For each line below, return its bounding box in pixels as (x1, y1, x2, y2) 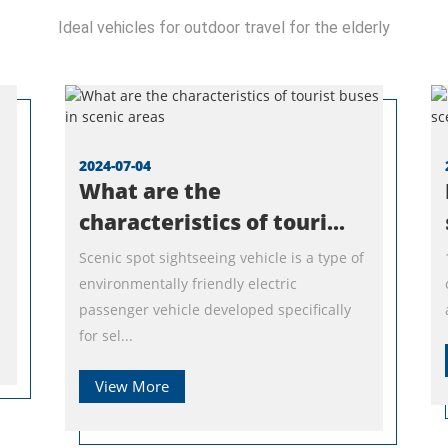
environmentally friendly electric (78, 273, 297, 293)
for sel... (78, 325, 133, 345)
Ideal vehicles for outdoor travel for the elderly (58, 17, 390, 37)
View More (94, 375, 169, 397)
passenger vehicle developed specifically (78, 299, 351, 319)
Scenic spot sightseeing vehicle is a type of (78, 247, 364, 267)
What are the (78, 176, 221, 205)
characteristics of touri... (78, 207, 345, 236)
